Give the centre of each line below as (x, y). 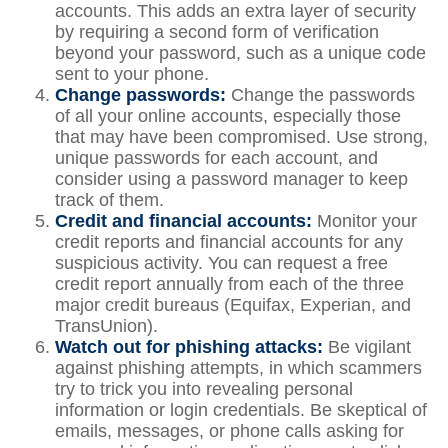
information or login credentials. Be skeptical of (241, 410)
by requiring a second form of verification (217, 32)
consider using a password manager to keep (231, 179)
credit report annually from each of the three (229, 284)
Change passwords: (143, 95)
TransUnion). (106, 326)
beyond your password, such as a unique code (240, 53)
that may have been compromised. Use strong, (241, 137)
